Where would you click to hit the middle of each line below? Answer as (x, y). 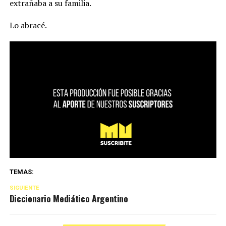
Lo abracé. (28, 25)
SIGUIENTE (24, 188)
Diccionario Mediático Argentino (69, 199)
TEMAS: (21, 172)
